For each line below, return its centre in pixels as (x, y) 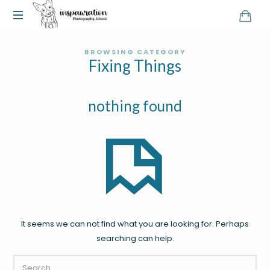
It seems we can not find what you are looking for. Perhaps (135, 224)
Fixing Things (135, 66)
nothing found (135, 106)
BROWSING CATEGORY (135, 52)
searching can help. (135, 239)
